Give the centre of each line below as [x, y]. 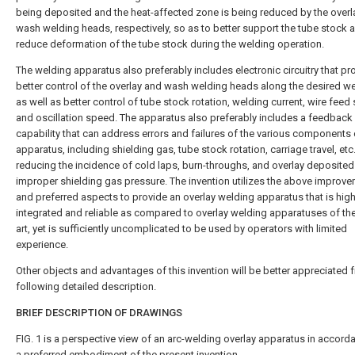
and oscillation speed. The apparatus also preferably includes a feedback [184, 118]
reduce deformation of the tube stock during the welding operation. [170, 44]
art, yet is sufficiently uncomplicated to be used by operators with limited [181, 229]
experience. [42, 244]
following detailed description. [86, 286]
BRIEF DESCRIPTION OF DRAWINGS [99, 313]
